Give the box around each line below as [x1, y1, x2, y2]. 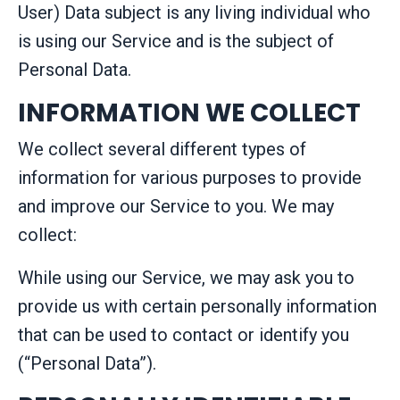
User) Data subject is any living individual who [18, 2, 371, 24]
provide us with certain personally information [18, 296, 377, 318]
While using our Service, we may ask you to [18, 267, 354, 289]
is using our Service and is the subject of [18, 30, 334, 53]
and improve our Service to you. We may [18, 196, 334, 218]
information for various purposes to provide [18, 167, 362, 189]
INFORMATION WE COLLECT [18, 96, 361, 131]
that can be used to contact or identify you [18, 324, 349, 346]
